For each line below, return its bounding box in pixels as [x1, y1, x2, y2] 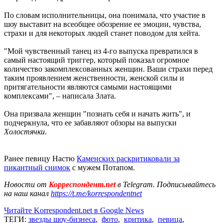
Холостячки [4, 127, 45, 136]
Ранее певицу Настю [4, 154, 77, 163]
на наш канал [4, 189, 51, 198]
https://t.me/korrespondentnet [51, 189, 142, 198]
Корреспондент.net [47, 180, 117, 189]
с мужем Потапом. [70, 163, 135, 172]
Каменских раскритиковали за [77, 154, 180, 163]
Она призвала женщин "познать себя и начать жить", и [4, 109, 191, 118]
